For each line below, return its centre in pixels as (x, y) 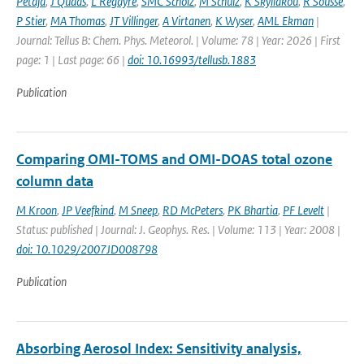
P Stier (31, 21)
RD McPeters (193, 210)
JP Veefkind (88, 210)
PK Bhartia (253, 210)
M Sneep (138, 210)
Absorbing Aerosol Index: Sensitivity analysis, (159, 349)
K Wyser (234, 21)
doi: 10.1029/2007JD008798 (87, 249)
